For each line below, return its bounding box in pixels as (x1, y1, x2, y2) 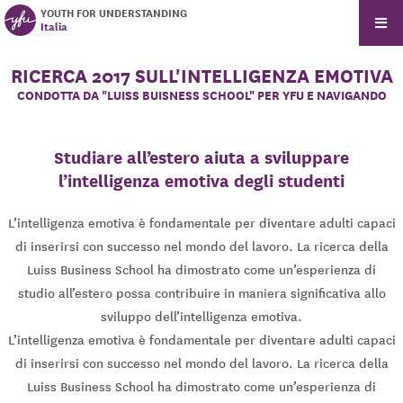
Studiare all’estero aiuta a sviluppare (54, 147, 349, 169)
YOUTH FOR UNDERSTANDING (40, 5, 187, 21)
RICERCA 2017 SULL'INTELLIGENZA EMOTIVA (10, 63, 393, 88)
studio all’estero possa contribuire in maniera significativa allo (17, 285, 386, 302)
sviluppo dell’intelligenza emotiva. (101, 309, 302, 326)
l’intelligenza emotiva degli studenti (58, 170, 345, 193)
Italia (40, 19, 67, 34)
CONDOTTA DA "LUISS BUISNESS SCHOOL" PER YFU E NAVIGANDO (16, 87, 387, 105)
